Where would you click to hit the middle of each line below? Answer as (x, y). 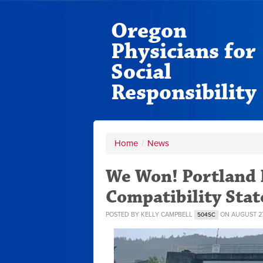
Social (141, 72)
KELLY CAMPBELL (167, 215)
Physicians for (183, 51)
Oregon (149, 31)
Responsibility (184, 92)
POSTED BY (123, 215)
